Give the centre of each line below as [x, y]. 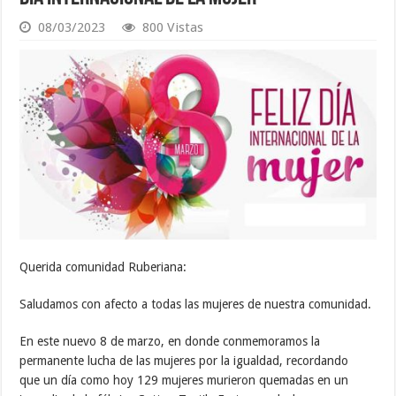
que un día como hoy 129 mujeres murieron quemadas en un [184, 381]
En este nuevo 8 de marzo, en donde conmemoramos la [170, 342]
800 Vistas [173, 28]
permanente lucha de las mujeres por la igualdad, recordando [184, 361]
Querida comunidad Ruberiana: [103, 267]
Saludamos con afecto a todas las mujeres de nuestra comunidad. [196, 305]
